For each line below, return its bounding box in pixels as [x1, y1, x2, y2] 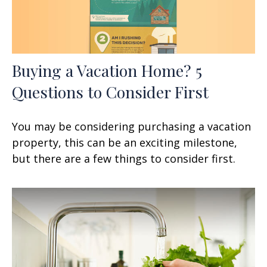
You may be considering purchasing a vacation [12, 119, 251, 133]
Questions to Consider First [12, 81, 209, 103]
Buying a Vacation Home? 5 [12, 60, 202, 81]
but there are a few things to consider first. [12, 151, 235, 166]
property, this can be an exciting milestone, [12, 135, 237, 150]
